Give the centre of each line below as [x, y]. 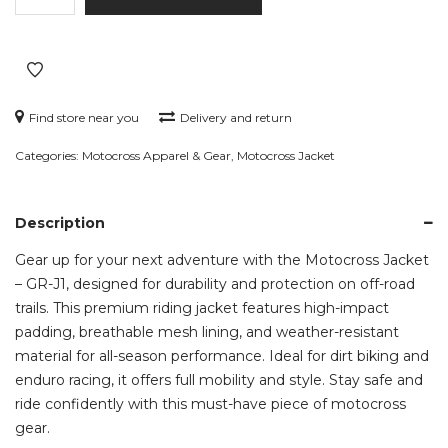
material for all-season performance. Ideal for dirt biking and [222, 355]
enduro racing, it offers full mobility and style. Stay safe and [219, 379]
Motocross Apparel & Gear [156, 155]
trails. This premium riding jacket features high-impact [202, 307]
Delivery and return [236, 117]
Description [60, 222]
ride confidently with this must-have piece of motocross [210, 403]
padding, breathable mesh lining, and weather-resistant [207, 331]
